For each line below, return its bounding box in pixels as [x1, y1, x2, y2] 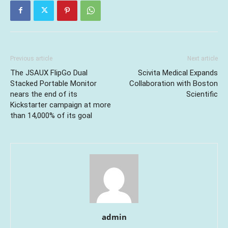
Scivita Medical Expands [138, 68, 218, 77]
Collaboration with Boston [129, 78, 218, 88]
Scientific [186, 89, 218, 99]
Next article [187, 54, 218, 62]
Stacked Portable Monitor [10, 78, 97, 88]
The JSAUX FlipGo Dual [10, 68, 88, 77]
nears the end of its [10, 89, 77, 99]
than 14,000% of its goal [10, 110, 92, 120]
